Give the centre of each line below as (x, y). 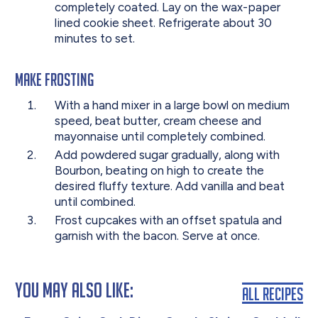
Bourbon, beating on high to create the (159, 170)
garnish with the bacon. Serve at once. (157, 236)
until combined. (95, 201)
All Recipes (272, 293)
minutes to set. (94, 38)
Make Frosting (55, 79)
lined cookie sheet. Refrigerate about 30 (163, 22)
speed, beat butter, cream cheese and (158, 120)
